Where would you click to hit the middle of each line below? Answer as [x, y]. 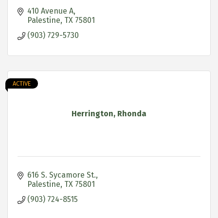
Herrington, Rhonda [109, 113]
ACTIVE [22, 83]
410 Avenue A [50, 11]
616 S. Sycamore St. [62, 175]
